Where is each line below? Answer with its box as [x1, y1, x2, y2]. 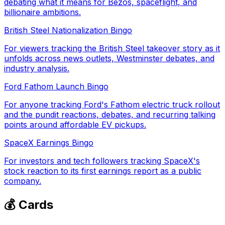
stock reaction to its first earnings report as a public [4, 165, 201, 176]
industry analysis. [4, 63, 69, 73]
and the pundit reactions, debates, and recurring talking [4, 109, 215, 120]
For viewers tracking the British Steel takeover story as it [4, 43, 220, 53]
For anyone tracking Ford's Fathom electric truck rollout [4, 99, 220, 109]
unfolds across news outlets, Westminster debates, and [4, 53, 214, 63]
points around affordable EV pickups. [4, 119, 146, 130]
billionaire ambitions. [4, 7, 81, 17]
